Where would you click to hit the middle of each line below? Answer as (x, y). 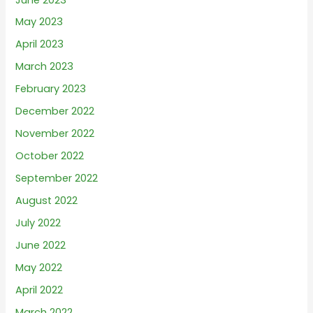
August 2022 (47, 200)
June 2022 (41, 245)
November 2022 (55, 134)
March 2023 (45, 67)
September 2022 (57, 178)
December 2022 (55, 111)
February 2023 (51, 89)
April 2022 (39, 290)
